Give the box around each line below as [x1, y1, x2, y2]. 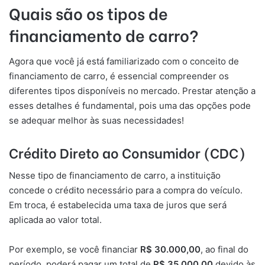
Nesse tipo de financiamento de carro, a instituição [9, 170, 221, 182]
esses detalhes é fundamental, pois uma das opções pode [9, 99, 251, 111]
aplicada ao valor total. [9, 214, 102, 226]
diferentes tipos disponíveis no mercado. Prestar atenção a [9, 85, 256, 96]
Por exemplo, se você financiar [9, 244, 140, 256]
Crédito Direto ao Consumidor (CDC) [9, 141, 245, 162]
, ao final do [201, 244, 248, 256]
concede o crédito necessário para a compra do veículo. [9, 185, 243, 196]
